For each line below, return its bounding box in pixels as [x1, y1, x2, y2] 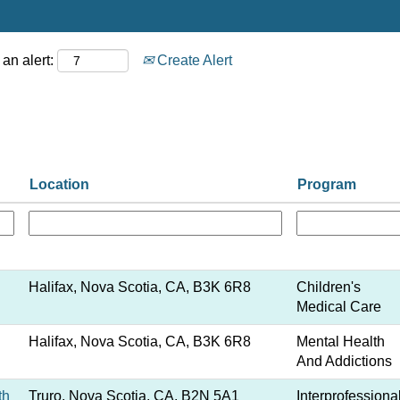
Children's [296, 279, 361, 295]
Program [297, 177, 356, 192]
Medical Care [296, 299, 381, 314]
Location [29, 177, 89, 192]
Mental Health [296, 334, 385, 349]
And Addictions [296, 354, 392, 369]
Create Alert [154, 53, 232, 68]
